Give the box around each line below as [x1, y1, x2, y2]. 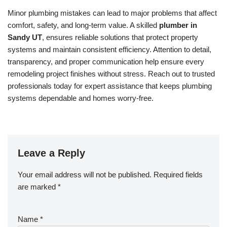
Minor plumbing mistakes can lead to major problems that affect [8, 9, 217, 17]
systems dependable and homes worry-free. [8, 94, 154, 102]
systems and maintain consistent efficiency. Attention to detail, [8, 45, 211, 54]
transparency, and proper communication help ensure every [8, 57, 204, 66]
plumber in [159, 21, 197, 29]
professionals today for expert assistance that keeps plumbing [8, 82, 212, 90]
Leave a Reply [18, 147, 85, 159]
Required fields [154, 170, 203, 179]
